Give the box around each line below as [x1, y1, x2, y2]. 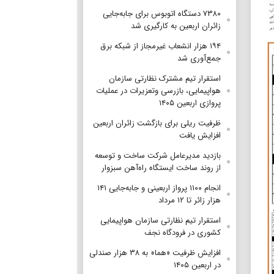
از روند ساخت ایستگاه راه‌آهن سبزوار [102, 161, 221, 174]
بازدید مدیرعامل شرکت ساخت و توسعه [95, 149, 221, 162]
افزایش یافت [179, 128, 221, 142]
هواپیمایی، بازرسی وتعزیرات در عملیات [96, 84, 221, 97]
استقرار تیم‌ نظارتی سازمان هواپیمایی [100, 213, 221, 227]
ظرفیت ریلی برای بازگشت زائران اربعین [93, 116, 221, 130]
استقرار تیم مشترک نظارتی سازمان [109, 72, 221, 85]
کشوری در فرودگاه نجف [144, 226, 221, 239]
